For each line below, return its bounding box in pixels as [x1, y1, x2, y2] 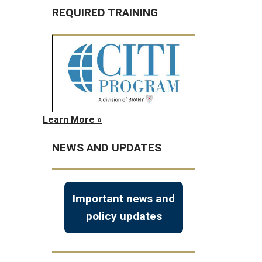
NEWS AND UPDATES [52, 140, 161, 154]
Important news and [73, 192, 175, 206]
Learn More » [43, 113, 102, 125]
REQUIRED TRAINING [52, 5, 158, 19]
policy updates [85, 209, 162, 223]
